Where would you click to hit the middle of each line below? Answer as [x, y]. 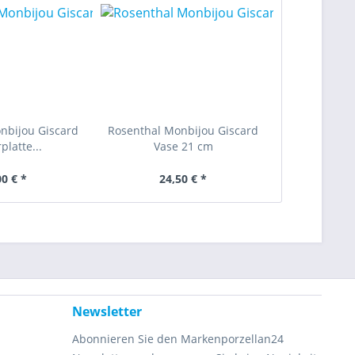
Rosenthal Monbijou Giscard [183, 130]
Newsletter [107, 311]
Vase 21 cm [183, 146]
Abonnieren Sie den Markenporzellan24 [178, 339]
